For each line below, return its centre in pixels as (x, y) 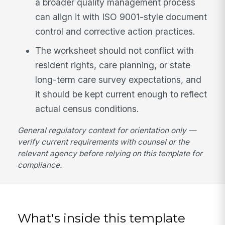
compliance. (40, 165)
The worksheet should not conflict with (115, 50)
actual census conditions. (87, 108)
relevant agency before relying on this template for (110, 154)
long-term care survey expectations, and (119, 79)
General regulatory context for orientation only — (107, 131)
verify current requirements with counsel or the (104, 142)
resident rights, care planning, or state (113, 65)
